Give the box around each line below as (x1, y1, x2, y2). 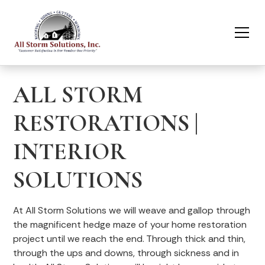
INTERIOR (13, 137, 127, 166)
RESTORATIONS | (13, 109, 199, 137)
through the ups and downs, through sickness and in (13, 247, 240, 259)
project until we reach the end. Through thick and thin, (13, 232, 246, 245)
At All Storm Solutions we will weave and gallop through (13, 204, 251, 216)
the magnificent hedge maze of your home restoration (13, 218, 247, 231)
